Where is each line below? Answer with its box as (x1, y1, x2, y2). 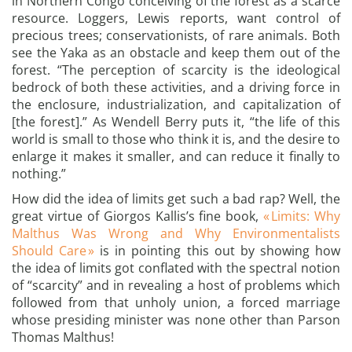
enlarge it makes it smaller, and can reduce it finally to (12, 148, 340, 165)
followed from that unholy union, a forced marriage (12, 294, 340, 311)
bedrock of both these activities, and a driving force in (12, 79, 340, 96)
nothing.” (12, 165, 66, 182)
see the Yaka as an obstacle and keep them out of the (12, 44, 340, 61)
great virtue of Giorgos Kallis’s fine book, (12, 207, 264, 225)
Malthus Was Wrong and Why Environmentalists (12, 225, 340, 242)
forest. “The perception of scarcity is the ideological (12, 61, 340, 79)
